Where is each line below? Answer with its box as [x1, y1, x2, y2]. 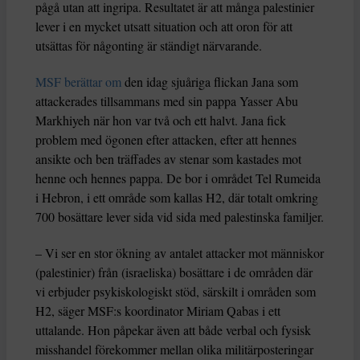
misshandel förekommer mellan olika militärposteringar [35, 341, 313, 358]
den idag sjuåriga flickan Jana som [121, 73, 298, 91]
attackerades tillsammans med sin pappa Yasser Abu [35, 92, 298, 110]
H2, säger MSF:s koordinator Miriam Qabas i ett [35, 302, 280, 320]
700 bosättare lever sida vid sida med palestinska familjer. [35, 208, 324, 226]
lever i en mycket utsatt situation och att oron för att [35, 18, 292, 35]
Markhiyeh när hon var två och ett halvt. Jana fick [35, 112, 286, 129]
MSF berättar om [35, 73, 121, 91]
